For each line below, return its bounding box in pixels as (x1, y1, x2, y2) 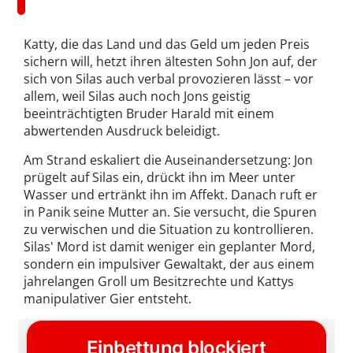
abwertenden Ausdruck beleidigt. (24, 122, 220, 140)
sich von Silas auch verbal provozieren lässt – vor (24, 70, 314, 88)
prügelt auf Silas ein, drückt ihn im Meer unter (24, 169, 295, 187)
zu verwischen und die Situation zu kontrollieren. (24, 221, 314, 239)
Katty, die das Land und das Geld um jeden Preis (24, 35, 310, 54)
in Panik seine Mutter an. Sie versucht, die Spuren (24, 203, 317, 221)
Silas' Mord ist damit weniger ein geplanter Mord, (24, 238, 315, 256)
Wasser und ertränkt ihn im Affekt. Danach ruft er (24, 186, 318, 204)
